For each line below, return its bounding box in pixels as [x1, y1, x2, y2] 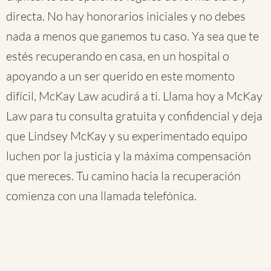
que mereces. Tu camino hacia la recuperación [6, 168, 241, 183]
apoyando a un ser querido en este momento [6, 68, 235, 83]
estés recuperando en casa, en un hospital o [6, 48, 229, 64]
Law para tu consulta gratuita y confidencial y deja [6, 108, 263, 123]
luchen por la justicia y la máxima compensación [6, 148, 251, 163]
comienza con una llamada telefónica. [6, 188, 197, 203]
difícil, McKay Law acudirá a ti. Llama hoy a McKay [6, 88, 263, 103]
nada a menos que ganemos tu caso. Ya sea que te [6, 28, 259, 44]
